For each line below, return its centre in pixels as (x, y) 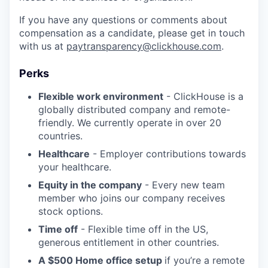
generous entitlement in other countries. (129, 243)
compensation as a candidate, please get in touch (132, 33)
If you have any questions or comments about (123, 20)
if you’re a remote (205, 261)
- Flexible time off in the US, (143, 229)
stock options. (71, 211)
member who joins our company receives (132, 198)
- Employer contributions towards (168, 154)
